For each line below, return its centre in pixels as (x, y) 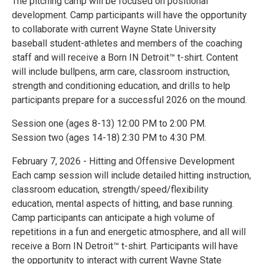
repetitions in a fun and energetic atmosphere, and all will (129, 232)
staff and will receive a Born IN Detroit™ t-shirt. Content (125, 58)
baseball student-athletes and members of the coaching (127, 44)
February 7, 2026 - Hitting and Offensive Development (123, 161)
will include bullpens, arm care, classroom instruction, (121, 72)
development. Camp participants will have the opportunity (129, 15)
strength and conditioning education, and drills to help (121, 86)
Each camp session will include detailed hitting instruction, (131, 176)
